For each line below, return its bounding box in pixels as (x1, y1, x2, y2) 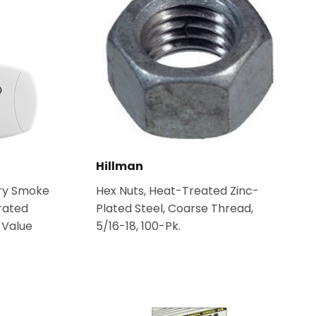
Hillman (95, 158, 143, 174)
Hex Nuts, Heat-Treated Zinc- (95, 183, 259, 199)
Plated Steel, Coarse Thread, (95, 200, 253, 217)
